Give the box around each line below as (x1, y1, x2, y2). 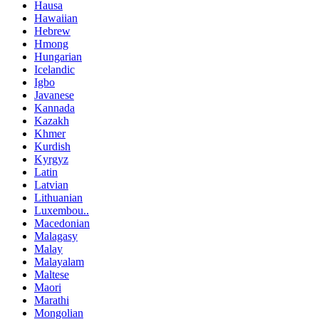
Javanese (34, 89, 74, 102)
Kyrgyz (34, 153, 68, 166)
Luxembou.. (34, 204, 89, 217)
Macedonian (34, 217, 90, 230)
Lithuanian (34, 192, 83, 204)
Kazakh (34, 115, 69, 127)
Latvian (34, 179, 68, 192)
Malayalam (34, 256, 84, 268)
